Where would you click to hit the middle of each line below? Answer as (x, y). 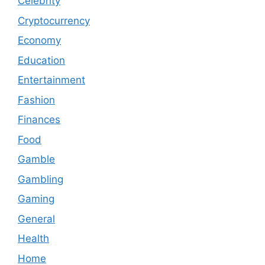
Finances (39, 120)
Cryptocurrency (54, 20)
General (36, 219)
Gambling (41, 179)
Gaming (36, 199)
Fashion (36, 100)
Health (33, 239)
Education (41, 60)
